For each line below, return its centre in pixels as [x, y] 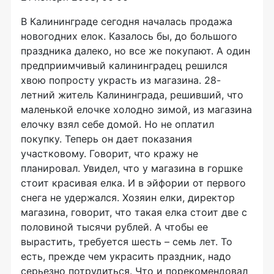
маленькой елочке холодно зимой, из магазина [136, 109]
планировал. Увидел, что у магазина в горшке [132, 168]
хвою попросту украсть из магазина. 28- [121, 80]
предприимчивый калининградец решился [124, 65]
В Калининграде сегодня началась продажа [127, 21]
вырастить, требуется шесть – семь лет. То [127, 242]
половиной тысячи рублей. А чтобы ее [114, 227]
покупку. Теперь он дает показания [106, 139]
